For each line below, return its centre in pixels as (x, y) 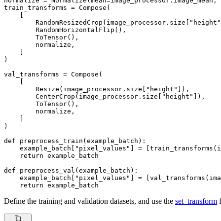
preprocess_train (51, 141)
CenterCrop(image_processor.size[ (83, 96)
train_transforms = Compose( (57, 7)
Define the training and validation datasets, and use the (90, 201)
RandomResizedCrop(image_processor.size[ (97, 22)
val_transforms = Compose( (53, 74)
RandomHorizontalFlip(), (65, 30)
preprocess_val (47, 170)
